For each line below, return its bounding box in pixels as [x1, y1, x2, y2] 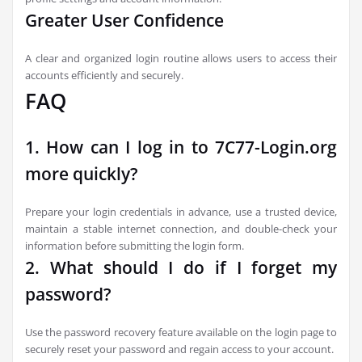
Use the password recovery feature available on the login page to [25, 325, 337, 339]
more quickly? [25, 162, 138, 185]
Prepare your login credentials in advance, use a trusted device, [25, 204, 337, 219]
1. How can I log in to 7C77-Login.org [25, 136, 337, 158]
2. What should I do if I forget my [25, 256, 337, 279]
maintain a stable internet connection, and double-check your [25, 221, 337, 236]
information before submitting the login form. [25, 238, 244, 253]
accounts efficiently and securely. [25, 68, 183, 82]
